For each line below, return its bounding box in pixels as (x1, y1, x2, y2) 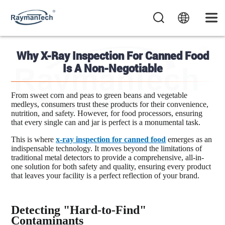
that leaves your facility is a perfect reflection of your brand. (11, 171, 200, 180)
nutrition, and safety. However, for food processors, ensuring (11, 108, 203, 118)
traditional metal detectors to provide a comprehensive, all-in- (11, 153, 204, 162)
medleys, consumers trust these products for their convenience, (11, 99, 209, 108)
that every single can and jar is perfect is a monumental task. (11, 118, 201, 127)
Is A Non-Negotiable (62, 62, 163, 75)
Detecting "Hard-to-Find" (11, 203, 147, 216)
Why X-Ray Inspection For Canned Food (16, 49, 209, 62)
